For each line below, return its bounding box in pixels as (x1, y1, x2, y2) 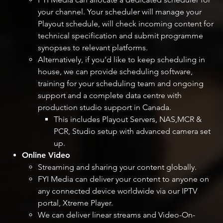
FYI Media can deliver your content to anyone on (38, 174, 209, 184)
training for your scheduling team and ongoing (38, 79, 204, 89)
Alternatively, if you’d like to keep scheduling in (38, 55, 205, 65)
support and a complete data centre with (38, 91, 182, 101)
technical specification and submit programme (38, 31, 203, 41)
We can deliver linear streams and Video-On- (38, 210, 195, 220)
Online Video (22, 150, 70, 160)
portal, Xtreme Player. (38, 198, 113, 208)
